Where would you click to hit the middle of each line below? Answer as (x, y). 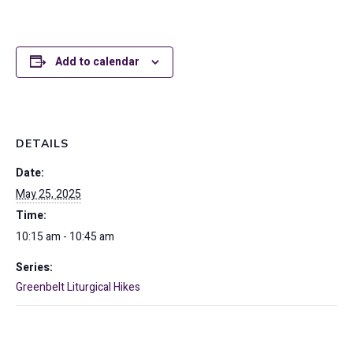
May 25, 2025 (48, 194)
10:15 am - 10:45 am (65, 237)
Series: (34, 268)
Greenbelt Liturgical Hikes (78, 287)
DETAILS (42, 144)
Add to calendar (97, 62)
